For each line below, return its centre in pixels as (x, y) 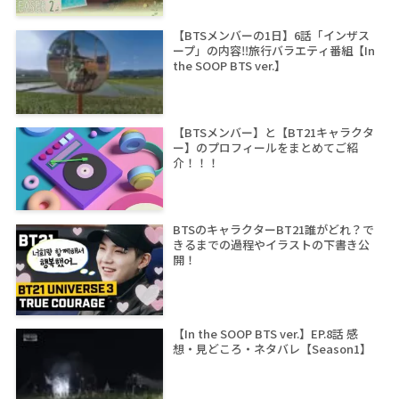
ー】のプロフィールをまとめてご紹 (265, 148)
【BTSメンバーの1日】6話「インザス (271, 36)
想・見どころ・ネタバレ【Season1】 (272, 349)
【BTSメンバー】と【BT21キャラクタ (273, 133)
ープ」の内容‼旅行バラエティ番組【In (273, 51)
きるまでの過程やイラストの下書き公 (271, 244)
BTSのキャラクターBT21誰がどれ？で (273, 229)
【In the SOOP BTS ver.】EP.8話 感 (265, 334)
